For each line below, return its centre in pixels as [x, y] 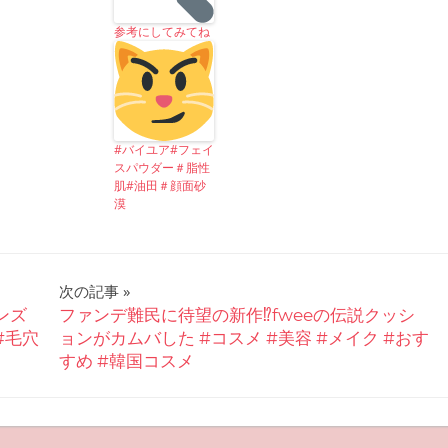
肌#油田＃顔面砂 [159, 185]
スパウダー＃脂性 [161, 167]
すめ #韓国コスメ [126, 361]
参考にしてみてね [161, 31]
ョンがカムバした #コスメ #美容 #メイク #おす [243, 338]
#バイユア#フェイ [163, 149]
